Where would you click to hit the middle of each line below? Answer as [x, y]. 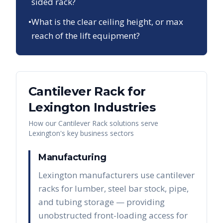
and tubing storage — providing [102, 202]
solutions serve [133, 123]
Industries [123, 108]
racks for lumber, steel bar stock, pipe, [113, 189]
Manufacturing [72, 158]
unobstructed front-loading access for [113, 216]
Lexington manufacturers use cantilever [116, 175]
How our [43, 123]
